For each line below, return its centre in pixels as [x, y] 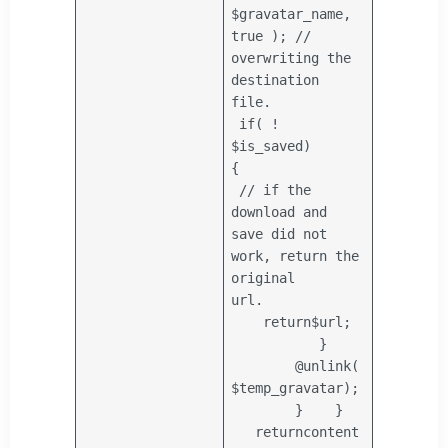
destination [275, 79]
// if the [275, 189]
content [331, 431]
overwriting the [291, 57]
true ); [263, 35]
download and [279, 211]
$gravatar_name [287, 13]
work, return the [295, 255]
